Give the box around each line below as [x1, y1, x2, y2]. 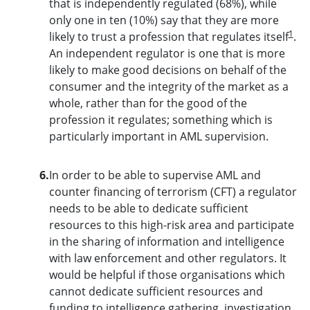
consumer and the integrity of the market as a [48, 78, 289, 94]
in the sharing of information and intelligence [48, 233, 284, 249]
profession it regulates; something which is [48, 111, 273, 127]
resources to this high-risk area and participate [48, 217, 294, 232]
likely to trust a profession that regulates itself [48, 28, 289, 44]
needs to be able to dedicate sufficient [48, 200, 248, 216]
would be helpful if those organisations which [48, 266, 285, 282]
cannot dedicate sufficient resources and [48, 283, 263, 299]
